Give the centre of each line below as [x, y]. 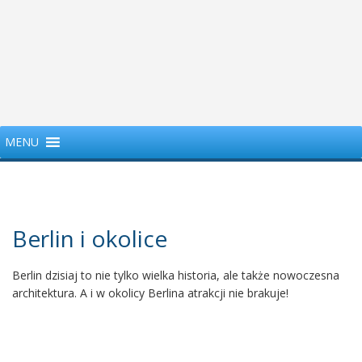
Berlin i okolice [90, 238]
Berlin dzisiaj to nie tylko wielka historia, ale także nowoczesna [176, 275]
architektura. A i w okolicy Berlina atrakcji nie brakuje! [150, 293]
